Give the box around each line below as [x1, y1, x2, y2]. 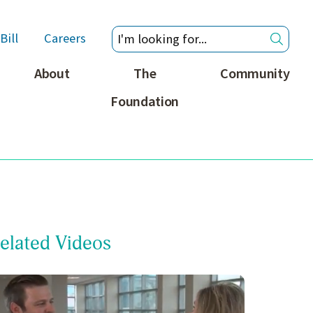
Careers [43, 29, 86, 48]
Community [220, 63, 290, 84]
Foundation [110, 91, 180, 112]
